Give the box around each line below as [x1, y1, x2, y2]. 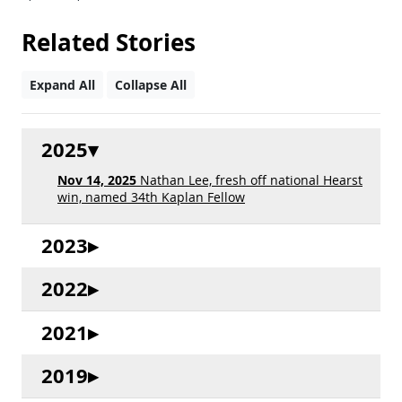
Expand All [30, 76, 95, 94]
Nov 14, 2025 [57, 171, 136, 190]
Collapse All [115, 76, 187, 94]
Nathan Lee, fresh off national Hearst [136, 171, 363, 189]
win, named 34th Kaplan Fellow [57, 188, 245, 206]
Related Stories [22, 27, 196, 59]
